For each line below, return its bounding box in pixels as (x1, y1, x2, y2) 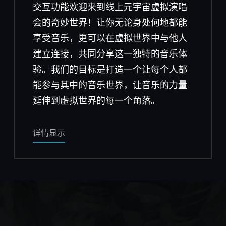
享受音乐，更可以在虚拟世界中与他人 (33, 31, 187, 44)
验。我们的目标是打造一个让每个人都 (33, 63, 187, 76)
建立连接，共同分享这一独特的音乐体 (33, 47, 187, 60)
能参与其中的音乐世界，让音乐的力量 (33, 78, 187, 91)
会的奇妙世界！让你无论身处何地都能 (33, 16, 187, 29)
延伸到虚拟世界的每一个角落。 (33, 94, 160, 107)
